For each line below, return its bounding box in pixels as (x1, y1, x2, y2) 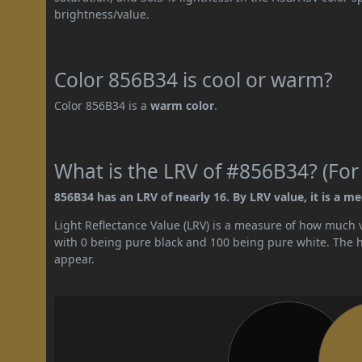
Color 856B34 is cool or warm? (54, 65, 334, 93)
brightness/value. (54, 6, 150, 22)
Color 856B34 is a (54, 97, 151, 113)
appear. (54, 250, 95, 267)
